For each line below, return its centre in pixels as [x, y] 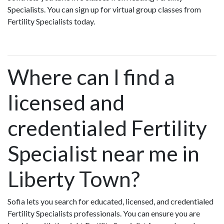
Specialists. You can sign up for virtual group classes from [104, 9]
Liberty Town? [74, 179]
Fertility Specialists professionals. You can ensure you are [104, 213]
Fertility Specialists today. [51, 21]
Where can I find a [91, 77]
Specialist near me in [103, 153]
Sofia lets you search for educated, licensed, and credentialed [110, 201]
